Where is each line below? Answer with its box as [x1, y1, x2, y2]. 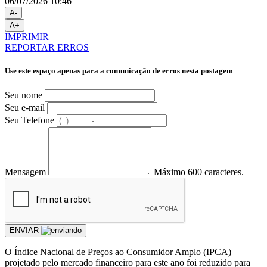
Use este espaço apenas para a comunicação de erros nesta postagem [5, 66, 233, 76]
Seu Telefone [5, 114, 54, 125]
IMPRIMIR [5, 32, 49, 42]
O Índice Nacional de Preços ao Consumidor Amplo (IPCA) [5, 246, 231, 257]
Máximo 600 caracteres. [154, 166, 244, 177]
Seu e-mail [5, 102, 45, 113]
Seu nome [5, 89, 42, 100]
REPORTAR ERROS [5, 42, 89, 53]
